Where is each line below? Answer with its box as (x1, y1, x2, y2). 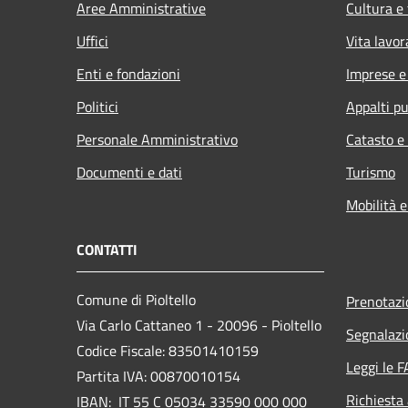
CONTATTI (76, 238, 138, 260)
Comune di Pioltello (76, 288, 196, 311)
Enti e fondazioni (76, 62, 180, 85)
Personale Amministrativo (76, 127, 238, 150)
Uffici (76, 29, 108, 52)
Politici (76, 95, 118, 117)
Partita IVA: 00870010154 (76, 364, 240, 387)
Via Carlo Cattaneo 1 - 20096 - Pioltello (76, 313, 321, 336)
